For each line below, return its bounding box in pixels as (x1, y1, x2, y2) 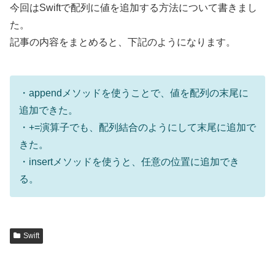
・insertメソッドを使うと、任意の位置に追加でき (19, 157, 239, 168)
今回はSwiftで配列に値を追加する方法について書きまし (10, 2, 257, 14)
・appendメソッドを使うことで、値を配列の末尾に (19, 88, 249, 99)
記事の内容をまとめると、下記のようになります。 (10, 37, 236, 48)
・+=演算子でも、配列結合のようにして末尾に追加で (19, 122, 256, 133)
